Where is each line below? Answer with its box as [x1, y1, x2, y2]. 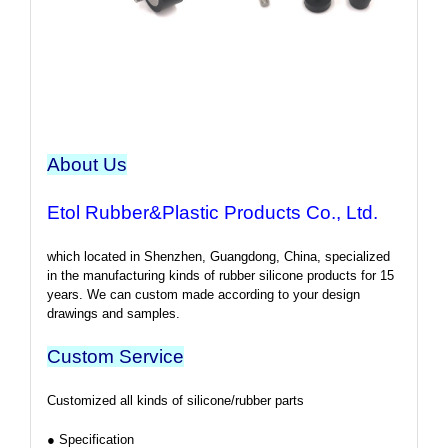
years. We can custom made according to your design [46, 286, 360, 302]
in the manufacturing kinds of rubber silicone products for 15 [46, 267, 394, 283]
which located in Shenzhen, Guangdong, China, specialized [46, 248, 390, 264]
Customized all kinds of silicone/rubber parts [46, 392, 304, 408]
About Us [46, 153, 127, 175]
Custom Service [46, 345, 184, 367]
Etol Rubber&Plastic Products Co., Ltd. [46, 201, 378, 223]
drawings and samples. [46, 305, 180, 321]
